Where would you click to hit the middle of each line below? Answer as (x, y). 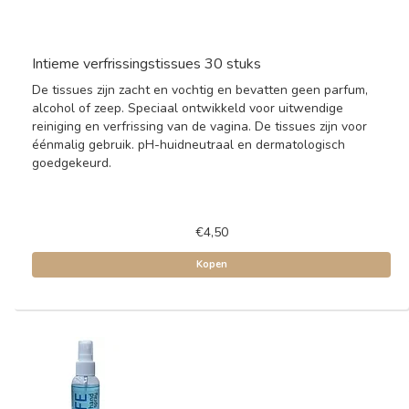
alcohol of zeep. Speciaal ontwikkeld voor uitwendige (188, 108)
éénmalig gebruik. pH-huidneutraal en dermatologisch (189, 145)
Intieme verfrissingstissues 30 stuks (147, 64)
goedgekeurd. (72, 163)
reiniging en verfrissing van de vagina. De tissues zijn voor (199, 126)
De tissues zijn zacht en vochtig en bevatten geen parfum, (200, 90)
